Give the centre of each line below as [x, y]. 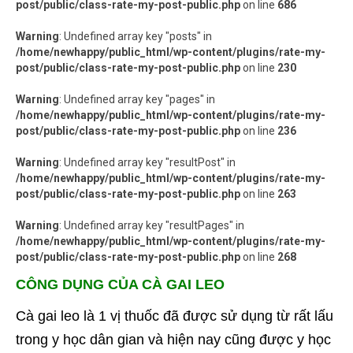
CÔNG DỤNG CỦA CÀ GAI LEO [120, 285]
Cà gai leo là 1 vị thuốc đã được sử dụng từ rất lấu [175, 316]
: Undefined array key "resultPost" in [147, 163]
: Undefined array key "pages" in [137, 100]
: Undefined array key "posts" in [136, 37]
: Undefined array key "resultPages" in [152, 226]
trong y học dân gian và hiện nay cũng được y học [173, 340]
